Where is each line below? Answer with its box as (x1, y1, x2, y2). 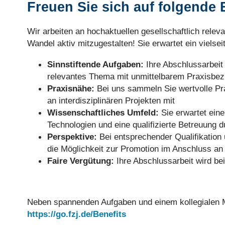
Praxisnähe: (47, 83, 94, 93)
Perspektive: (47, 131, 97, 142)
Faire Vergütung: (47, 155, 114, 166)
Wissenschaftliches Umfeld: (47, 107, 159, 118)
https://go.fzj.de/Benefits (27, 209, 126, 219)
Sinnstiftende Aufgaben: (47, 59, 144, 69)
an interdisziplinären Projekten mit (47, 95, 175, 105)
